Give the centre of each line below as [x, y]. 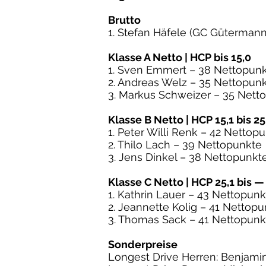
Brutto [124, 20]
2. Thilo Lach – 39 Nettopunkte [185, 144]
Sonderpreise [143, 244]
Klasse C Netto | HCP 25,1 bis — [186, 182]
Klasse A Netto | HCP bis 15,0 [180, 57]
